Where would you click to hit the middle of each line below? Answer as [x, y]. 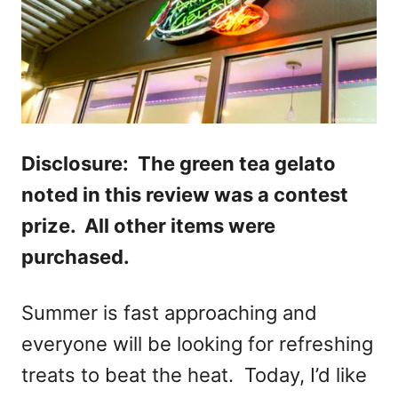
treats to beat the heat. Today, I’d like [194, 375]
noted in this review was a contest [185, 195]
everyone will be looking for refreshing [197, 344]
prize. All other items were [148, 226]
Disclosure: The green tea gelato [179, 164]
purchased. [76, 257]
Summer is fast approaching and [169, 313]
